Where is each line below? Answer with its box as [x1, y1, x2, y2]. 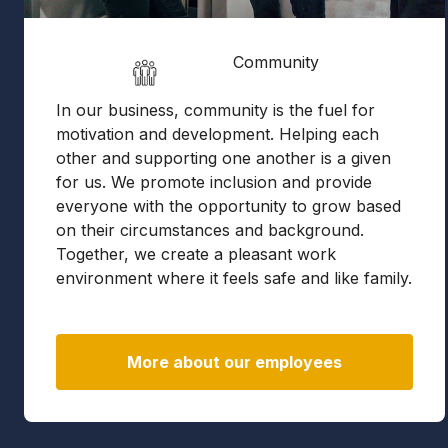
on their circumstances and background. [56, 220, 364, 240]
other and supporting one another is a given [56, 148, 391, 168]
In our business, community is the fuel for [56, 100, 375, 120]
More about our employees [127, 352, 343, 372]
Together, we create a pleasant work [56, 244, 336, 264]
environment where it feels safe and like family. [56, 268, 412, 288]
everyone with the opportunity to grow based [56, 196, 401, 216]
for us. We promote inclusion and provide [56, 172, 372, 192]
